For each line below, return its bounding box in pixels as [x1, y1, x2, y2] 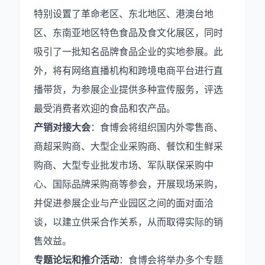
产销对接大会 [34, 121, 91, 134]
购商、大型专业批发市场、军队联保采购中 [34, 159, 214, 172]
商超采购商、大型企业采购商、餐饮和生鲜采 [34, 140, 223, 153]
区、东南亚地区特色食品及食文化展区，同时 [34, 26, 223, 39]
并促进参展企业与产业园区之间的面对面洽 [34, 196, 214, 209]
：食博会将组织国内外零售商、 [91, 121, 223, 134]
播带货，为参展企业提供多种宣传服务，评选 [34, 83, 223, 96]
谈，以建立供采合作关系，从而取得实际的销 [34, 215, 223, 228]
